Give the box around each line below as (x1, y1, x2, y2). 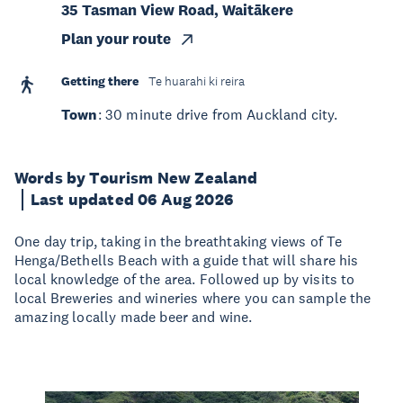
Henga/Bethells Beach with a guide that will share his (14, 251, 359, 269)
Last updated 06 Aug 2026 (31, 190, 233, 210)
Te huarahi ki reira (148, 74, 245, 89)
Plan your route (61, 30, 171, 49)
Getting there (61, 73, 139, 89)
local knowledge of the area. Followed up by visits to (14, 270, 355, 288)
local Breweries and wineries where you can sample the (14, 289, 372, 307)
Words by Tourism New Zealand (14, 168, 258, 188)
